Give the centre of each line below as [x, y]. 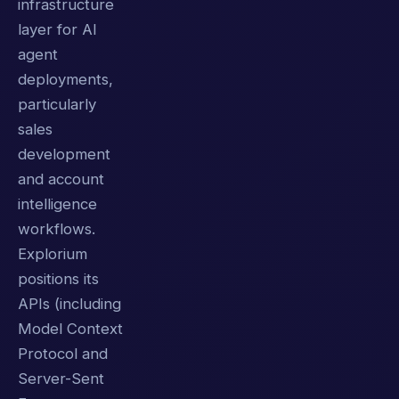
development [64, 154]
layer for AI [57, 29]
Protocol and [63, 353]
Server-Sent [61, 378]
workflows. [57, 228]
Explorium [53, 253]
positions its [58, 278]
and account [61, 179]
